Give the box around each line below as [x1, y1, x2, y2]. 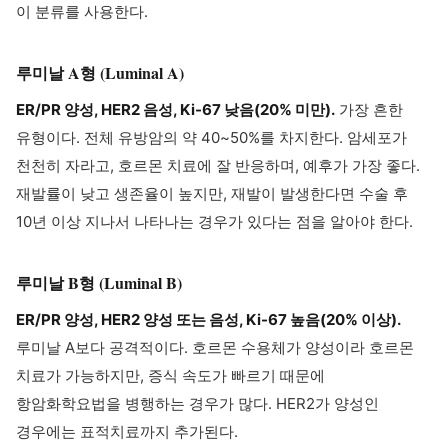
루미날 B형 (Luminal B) [16, 271, 182, 294]
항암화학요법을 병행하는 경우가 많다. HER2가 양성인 [16, 394, 379, 413]
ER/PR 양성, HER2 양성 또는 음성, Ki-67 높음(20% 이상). [16, 310, 401, 329]
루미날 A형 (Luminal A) [16, 61, 184, 84]
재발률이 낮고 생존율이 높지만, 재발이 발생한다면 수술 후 [16, 184, 408, 203]
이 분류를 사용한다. [16, 2, 148, 21]
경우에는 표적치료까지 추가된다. [16, 422, 238, 441]
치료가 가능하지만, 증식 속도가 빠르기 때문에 [16, 366, 325, 385]
